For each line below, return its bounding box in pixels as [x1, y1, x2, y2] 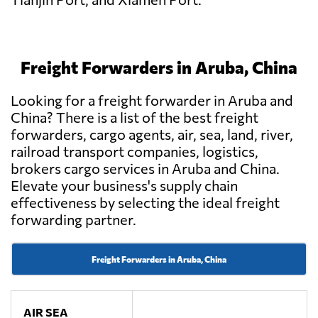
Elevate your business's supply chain [11, 177, 238, 194]
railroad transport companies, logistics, [11, 143, 258, 160]
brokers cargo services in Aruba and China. [11, 160, 280, 177]
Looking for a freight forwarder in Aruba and [11, 92, 293, 109]
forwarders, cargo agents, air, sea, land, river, [11, 126, 293, 143]
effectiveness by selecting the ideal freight [11, 194, 280, 212]
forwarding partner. [11, 211, 136, 229]
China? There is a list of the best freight [11, 109, 258, 126]
